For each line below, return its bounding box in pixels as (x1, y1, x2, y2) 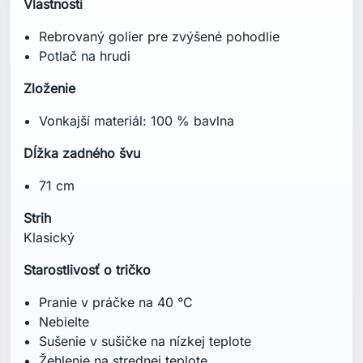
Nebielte (39, 314, 90, 331)
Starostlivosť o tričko (23, 262, 151, 279)
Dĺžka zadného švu (23, 145, 140, 162)
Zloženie (23, 80, 75, 97)
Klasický (23, 229, 75, 246)
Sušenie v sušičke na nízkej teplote (39, 333, 252, 350)
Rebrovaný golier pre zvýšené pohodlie (39, 28, 280, 45)
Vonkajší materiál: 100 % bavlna (39, 113, 235, 130)
